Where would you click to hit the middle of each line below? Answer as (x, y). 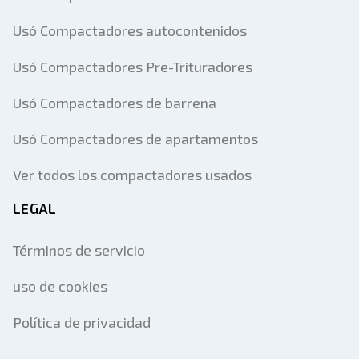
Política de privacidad (82, 322)
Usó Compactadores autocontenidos (130, 30)
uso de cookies (60, 286)
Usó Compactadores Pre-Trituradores (133, 67)
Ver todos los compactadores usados (132, 175)
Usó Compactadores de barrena (115, 103)
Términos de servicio (79, 250)
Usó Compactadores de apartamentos (135, 139)
